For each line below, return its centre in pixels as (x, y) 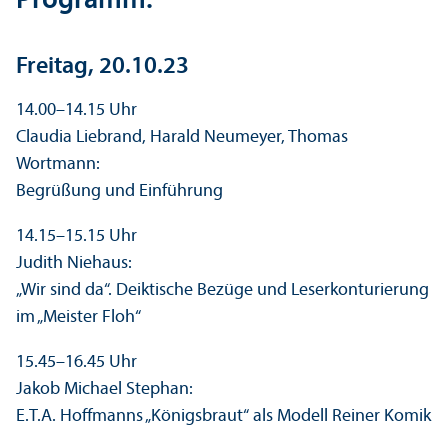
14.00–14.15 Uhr (76, 111)
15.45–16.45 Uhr (78, 363)
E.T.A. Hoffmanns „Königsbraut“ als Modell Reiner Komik (223, 417)
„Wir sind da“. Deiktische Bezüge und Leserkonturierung (222, 291)
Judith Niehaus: (76, 264)
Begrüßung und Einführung (119, 192)
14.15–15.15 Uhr (78, 237)
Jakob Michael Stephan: (106, 390)
